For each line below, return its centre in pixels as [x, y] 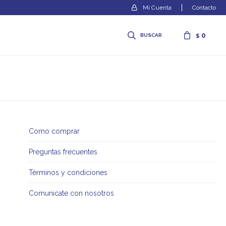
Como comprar [54, 131]
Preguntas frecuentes [63, 152]
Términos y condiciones [68, 173]
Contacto [204, 8]
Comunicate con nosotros [71, 193]
